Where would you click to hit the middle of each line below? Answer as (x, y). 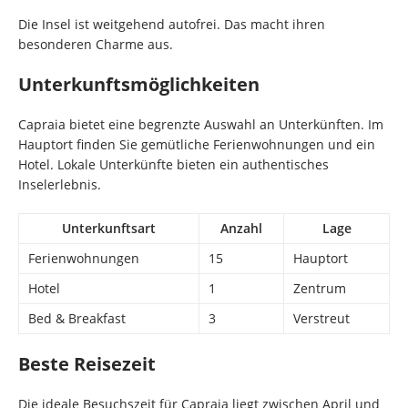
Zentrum (320, 288)
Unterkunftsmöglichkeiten (139, 84)
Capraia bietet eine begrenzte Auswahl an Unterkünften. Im (201, 124)
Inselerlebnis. (60, 184)
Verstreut (321, 318)
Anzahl (241, 228)
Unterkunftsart (109, 228)
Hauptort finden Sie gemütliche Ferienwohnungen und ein (197, 144)
